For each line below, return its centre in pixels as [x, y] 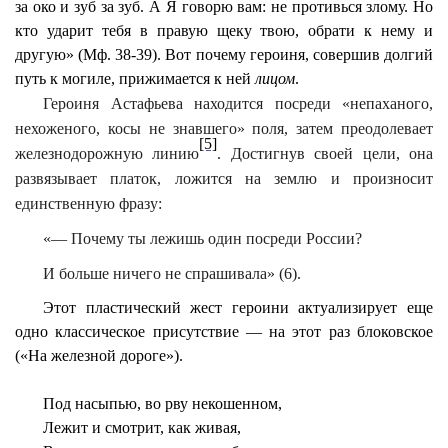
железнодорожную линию [107, 153]
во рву [167, 403]
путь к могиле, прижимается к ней [135, 78]
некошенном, [235, 403]
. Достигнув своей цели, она [325, 153]
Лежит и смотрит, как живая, [142, 427]
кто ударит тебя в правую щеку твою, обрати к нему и [224, 30]
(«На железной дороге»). [99, 355]
